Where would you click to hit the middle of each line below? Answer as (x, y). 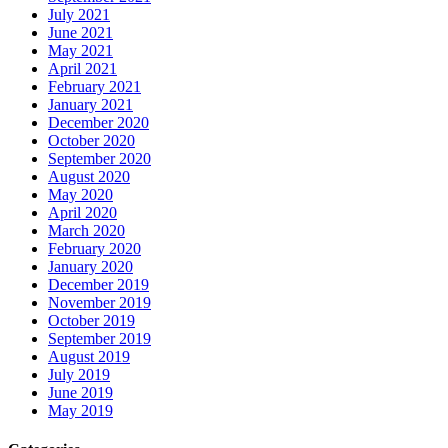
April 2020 (82, 213)
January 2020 (90, 267)
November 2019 (99, 303)
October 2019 (91, 321)
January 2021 (90, 105)
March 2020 (86, 231)
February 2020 (94, 249)
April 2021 (82, 69)
